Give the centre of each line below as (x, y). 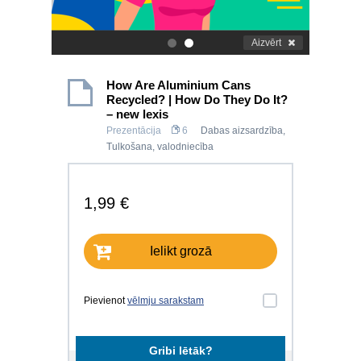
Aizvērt (266, 43)
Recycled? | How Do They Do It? (197, 100)
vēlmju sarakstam (166, 301)
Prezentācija (134, 131)
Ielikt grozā (180, 251)
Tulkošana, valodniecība (160, 147)
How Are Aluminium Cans (178, 85)
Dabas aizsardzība (242, 131)
